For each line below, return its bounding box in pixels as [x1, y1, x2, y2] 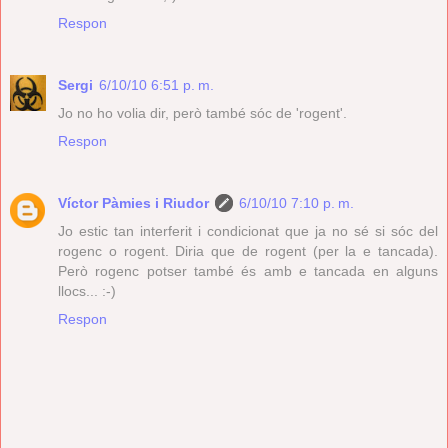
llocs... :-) [58, 282, 116, 299]
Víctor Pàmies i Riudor [58, 194, 209, 211]
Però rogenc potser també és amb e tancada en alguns [58, 262, 438, 279]
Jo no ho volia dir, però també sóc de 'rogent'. [58, 104, 347, 121]
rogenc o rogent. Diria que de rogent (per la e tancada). [58, 242, 438, 259]
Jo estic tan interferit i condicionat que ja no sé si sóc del [58, 222, 438, 239]
